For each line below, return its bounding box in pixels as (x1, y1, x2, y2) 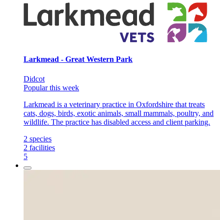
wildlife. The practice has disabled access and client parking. (24, 117, 210, 126)
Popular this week (24, 83, 79, 92)
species (29, 134, 52, 143)
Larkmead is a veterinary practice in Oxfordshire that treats (24, 100, 205, 109)
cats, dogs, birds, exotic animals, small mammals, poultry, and (24, 109, 214, 117)
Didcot (24, 74, 45, 83)
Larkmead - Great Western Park (24, 55, 133, 64)
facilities (29, 143, 55, 152)
